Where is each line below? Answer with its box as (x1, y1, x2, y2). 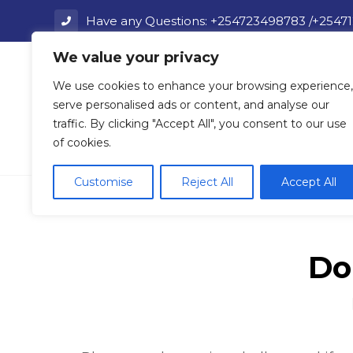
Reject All (180, 175, 233, 189)
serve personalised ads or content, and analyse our (53, 98, 329, 112)
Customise (73, 175, 133, 189)
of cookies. (53, 136, 111, 150)
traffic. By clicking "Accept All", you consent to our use (53, 117, 347, 131)
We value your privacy (53, 49, 219, 66)
